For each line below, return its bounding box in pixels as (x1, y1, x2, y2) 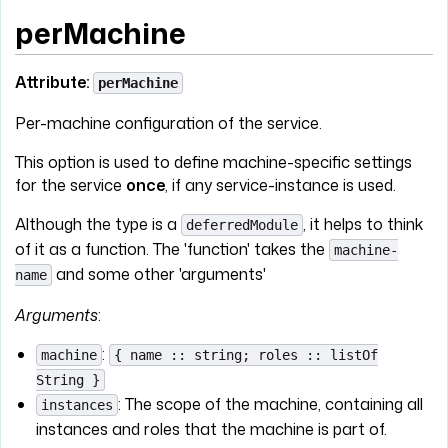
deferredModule (186, 216, 298, 233)
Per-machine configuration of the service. (15, 111, 322, 134)
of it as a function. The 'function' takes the (15, 237, 329, 260)
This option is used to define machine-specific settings (15, 150, 412, 173)
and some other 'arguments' (52, 262, 266, 285)
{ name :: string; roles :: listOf (113, 346, 378, 363)
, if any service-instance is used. (165, 173, 396, 196)
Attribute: (15, 70, 93, 93)
